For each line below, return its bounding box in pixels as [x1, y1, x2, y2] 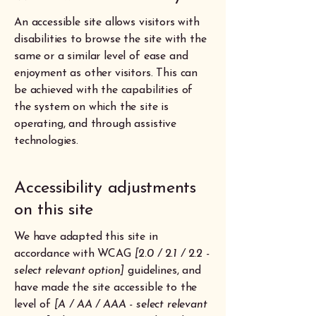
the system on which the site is [14, 101, 169, 113]
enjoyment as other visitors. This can [14, 67, 198, 79]
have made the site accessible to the [14, 281, 197, 293]
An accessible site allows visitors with [14, 16, 200, 28]
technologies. [14, 135, 78, 147]
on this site [14, 201, 94, 219]
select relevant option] [14, 265, 125, 276]
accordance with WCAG [14, 248, 135, 260]
